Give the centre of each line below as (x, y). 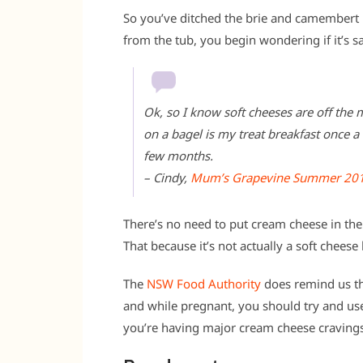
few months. (178, 156)
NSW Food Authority (204, 284)
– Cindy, (167, 177)
